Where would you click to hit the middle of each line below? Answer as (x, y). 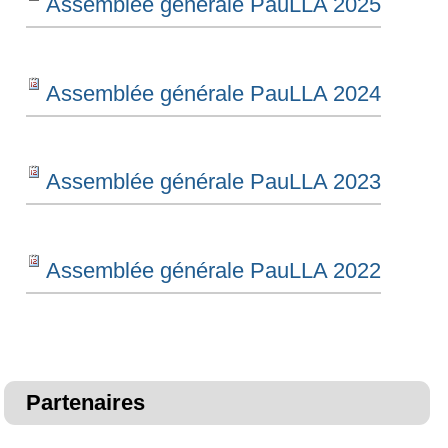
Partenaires (86, 403)
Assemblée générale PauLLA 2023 (214, 182)
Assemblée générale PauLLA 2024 (214, 93)
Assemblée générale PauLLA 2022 (214, 270)
